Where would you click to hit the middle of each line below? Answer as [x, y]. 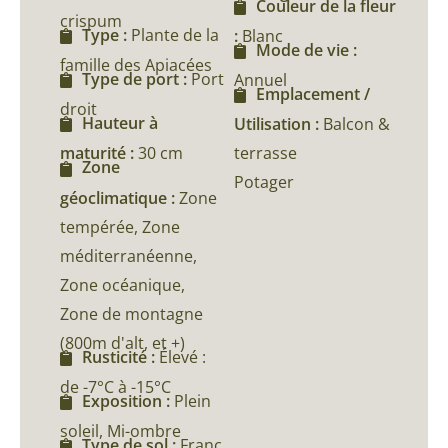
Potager [264, 182]
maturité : [99, 153]
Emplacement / [313, 94]
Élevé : [182, 356]
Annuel [260, 80]
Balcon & [356, 124]
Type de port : [136, 78]
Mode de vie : [306, 49]
